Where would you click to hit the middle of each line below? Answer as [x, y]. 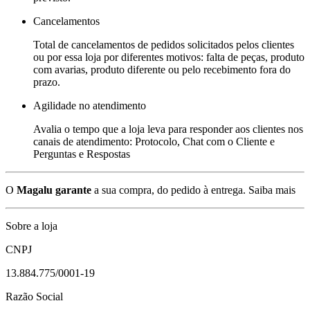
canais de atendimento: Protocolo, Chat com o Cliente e [154, 141]
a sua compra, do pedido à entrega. [168, 190]
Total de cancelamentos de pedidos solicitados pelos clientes [164, 44]
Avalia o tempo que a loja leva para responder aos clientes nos [168, 129]
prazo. [47, 82]
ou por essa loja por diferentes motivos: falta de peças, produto [169, 57]
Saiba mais [272, 190]
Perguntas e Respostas [82, 154]
